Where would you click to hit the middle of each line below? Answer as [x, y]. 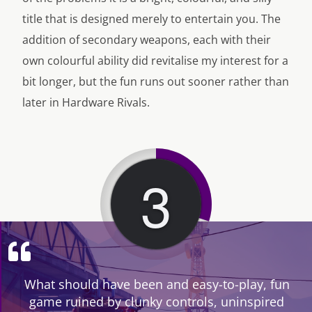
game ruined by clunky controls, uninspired [157, 302]
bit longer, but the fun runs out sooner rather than [156, 82]
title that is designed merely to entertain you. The [151, 19]
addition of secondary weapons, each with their [147, 40]
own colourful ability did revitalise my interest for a [155, 61]
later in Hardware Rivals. [86, 103]
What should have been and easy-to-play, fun [157, 284]
